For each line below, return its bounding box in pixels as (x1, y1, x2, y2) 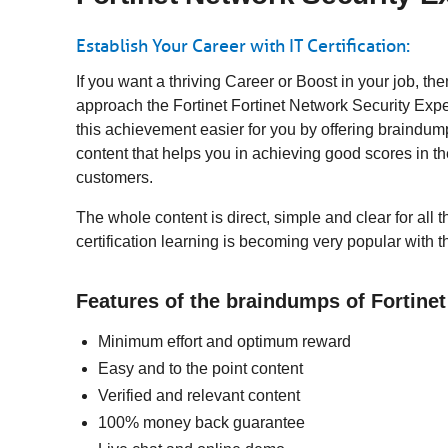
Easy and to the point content (98, 360, 303, 377)
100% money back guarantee (98, 414, 305, 431)
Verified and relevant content (98, 387, 300, 404)
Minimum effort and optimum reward (98, 333, 351, 350)
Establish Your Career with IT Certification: (76, 35, 410, 57)
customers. (76, 169, 153, 186)
